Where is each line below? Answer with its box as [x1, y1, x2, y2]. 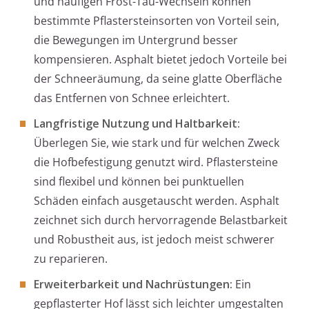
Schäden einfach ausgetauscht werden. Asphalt [34, 193, 279, 209]
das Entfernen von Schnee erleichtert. [34, 90, 230, 106]
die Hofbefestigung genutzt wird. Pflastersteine [34, 154, 278, 170]
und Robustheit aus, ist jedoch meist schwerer [34, 232, 275, 248]
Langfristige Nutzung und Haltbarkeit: [34, 116, 240, 132]
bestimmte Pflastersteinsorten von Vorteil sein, [34, 13, 279, 29]
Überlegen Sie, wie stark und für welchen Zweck [34, 135, 279, 151]
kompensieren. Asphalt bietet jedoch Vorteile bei [34, 52, 287, 68]
